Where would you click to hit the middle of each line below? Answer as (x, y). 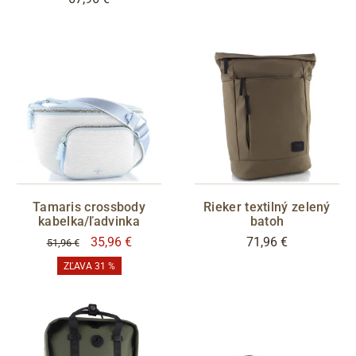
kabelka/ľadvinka (89, 221)
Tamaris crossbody (89, 207)
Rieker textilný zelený (267, 207)
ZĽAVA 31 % (89, 266)
